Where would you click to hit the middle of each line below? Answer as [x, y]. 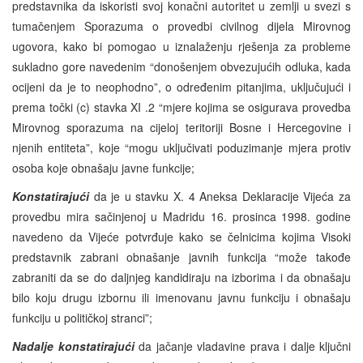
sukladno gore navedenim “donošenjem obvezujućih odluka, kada [181, 66]
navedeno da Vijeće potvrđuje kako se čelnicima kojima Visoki [181, 236]
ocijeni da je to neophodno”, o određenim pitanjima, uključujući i [181, 86]
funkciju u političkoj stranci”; [82, 317]
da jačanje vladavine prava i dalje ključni [242, 346]
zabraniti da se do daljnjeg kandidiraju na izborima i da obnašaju [181, 277]
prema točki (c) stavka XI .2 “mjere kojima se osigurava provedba [181, 107]
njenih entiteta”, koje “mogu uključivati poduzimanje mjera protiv [181, 147]
